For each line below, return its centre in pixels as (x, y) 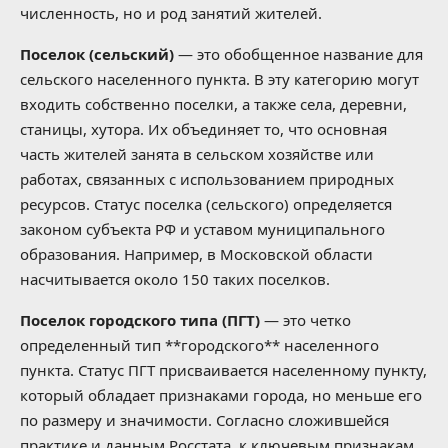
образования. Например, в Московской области (196, 253)
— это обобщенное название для (298, 53)
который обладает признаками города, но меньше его (221, 394)
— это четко (305, 319)
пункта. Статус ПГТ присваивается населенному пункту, (223, 369)
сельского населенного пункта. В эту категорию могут (219, 78)
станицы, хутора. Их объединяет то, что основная (203, 128)
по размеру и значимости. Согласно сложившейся (204, 419)
